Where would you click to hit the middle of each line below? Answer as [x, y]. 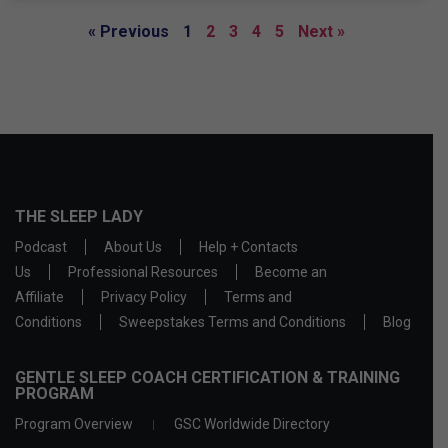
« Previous [128, 32]
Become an [291, 272]
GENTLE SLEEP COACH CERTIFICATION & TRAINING [207, 378]
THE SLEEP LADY [79, 217]
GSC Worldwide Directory [252, 424]
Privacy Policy [144, 297]
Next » [321, 32]
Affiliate [39, 297]
